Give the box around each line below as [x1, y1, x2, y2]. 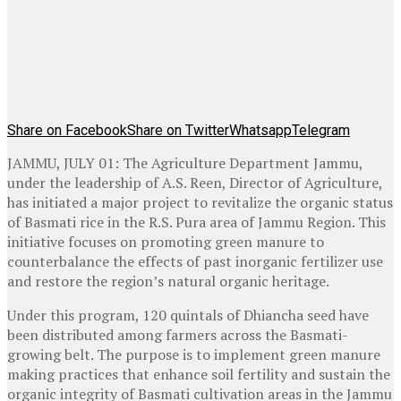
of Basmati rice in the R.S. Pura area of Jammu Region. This [7, 211, 386, 232]
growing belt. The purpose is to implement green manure [7, 344, 380, 364]
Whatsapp [229, 121, 292, 139]
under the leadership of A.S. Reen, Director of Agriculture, [7, 172, 382, 192]
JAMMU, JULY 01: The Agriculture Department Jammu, [7, 152, 363, 173]
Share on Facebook [7, 121, 127, 139]
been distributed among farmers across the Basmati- [7, 324, 348, 345]
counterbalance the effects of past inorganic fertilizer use [7, 251, 383, 271]
